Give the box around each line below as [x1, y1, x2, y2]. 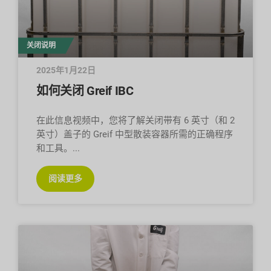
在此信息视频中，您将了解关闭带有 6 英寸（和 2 [36, 114, 235, 126]
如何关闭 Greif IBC [36, 83, 134, 98]
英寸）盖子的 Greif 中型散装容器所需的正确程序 [36, 128, 233, 140]
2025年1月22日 [36, 65, 96, 75]
